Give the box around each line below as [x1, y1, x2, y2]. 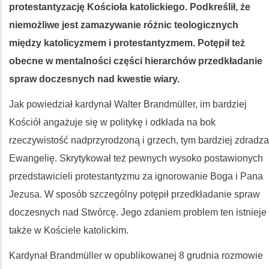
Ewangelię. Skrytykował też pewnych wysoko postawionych [9, 153, 263, 163]
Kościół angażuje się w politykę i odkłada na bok [9, 116, 216, 127]
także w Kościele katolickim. [9, 225, 128, 235]
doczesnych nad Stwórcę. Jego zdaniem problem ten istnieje [9, 207, 267, 217]
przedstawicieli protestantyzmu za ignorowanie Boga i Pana [9, 171, 263, 181]
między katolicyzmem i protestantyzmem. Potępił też [9, 37, 245, 48]
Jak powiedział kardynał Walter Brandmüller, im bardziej [9, 98, 247, 109]
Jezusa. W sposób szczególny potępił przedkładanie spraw [9, 189, 260, 199]
